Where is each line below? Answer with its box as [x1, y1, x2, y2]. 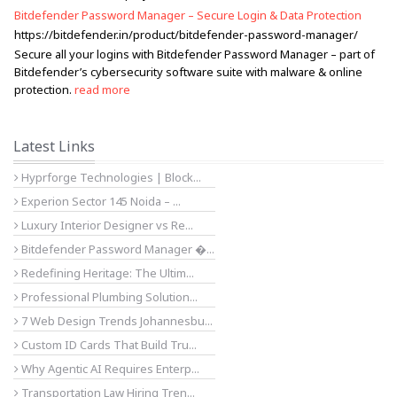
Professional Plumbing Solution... [19, 289, 198, 305]
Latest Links [13, 136, 95, 156]
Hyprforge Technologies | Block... [19, 169, 201, 185]
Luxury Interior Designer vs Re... [19, 217, 193, 233]
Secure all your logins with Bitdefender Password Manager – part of [14, 46, 375, 62]
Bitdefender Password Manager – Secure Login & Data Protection [14, 7, 362, 23]
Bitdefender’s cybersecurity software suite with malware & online [14, 64, 362, 80]
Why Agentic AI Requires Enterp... [19, 361, 199, 377]
